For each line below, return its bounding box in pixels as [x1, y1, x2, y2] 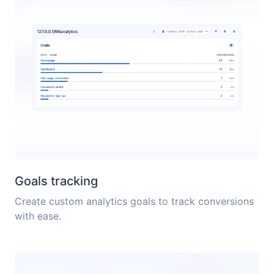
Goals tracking [15, 174, 98, 189]
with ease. [15, 210, 61, 223]
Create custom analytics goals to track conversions [15, 195, 254, 208]
